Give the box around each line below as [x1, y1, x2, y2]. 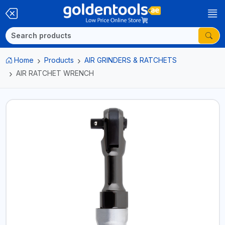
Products [44, 56, 74, 64]
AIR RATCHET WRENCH [16, 69, 94, 77]
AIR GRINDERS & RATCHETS [84, 56, 177, 64]
